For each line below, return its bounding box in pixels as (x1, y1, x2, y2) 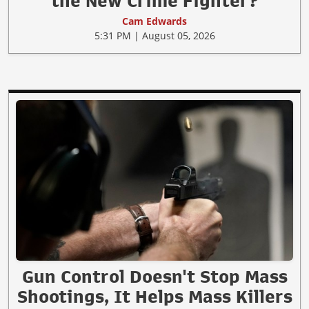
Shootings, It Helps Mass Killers (17, 287, 292, 306)
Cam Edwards (122, 14, 187, 28)
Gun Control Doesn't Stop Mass (21, 267, 288, 286)
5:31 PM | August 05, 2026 (94, 28, 215, 42)
